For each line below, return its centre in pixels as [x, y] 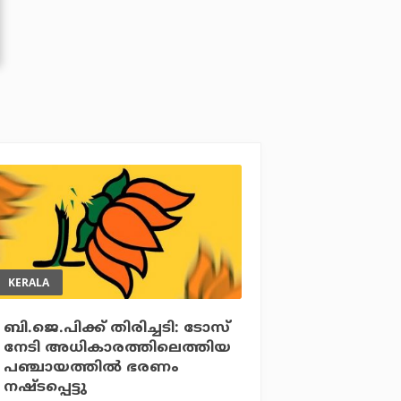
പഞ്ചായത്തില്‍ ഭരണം [92, 367]
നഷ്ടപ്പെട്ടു [46, 387]
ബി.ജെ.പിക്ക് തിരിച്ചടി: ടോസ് [117, 328]
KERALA [29, 282]
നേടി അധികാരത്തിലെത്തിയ [118, 348]
